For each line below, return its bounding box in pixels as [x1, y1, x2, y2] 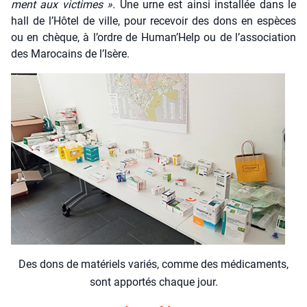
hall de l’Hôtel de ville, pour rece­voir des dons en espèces [11, 14, 296, 27]
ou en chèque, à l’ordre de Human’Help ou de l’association [11, 30, 296, 44]
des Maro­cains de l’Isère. [11, 47, 130, 60]
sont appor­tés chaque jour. [89, 275, 218, 288]
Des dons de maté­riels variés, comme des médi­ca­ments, [19, 257, 288, 271]
